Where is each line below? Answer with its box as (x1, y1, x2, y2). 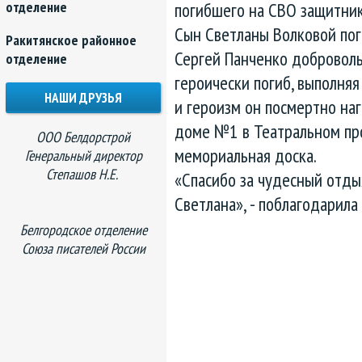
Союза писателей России (21, 239, 145, 258)
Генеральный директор (24, 146, 142, 165)
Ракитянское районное (6, 31, 137, 49)
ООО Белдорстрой (36, 128, 130, 146)
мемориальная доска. (175, 143, 317, 168)
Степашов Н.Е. (46, 165, 120, 183)
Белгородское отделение (19, 221, 147, 239)
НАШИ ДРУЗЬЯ (44, 89, 122, 107)
